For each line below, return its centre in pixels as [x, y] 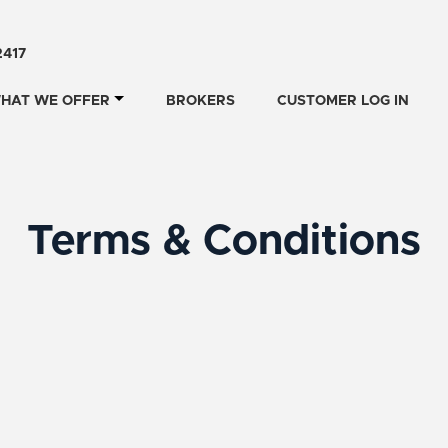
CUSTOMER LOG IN [343, 101]
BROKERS [200, 101]
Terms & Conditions [224, 242]
